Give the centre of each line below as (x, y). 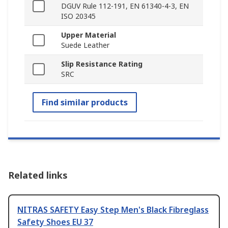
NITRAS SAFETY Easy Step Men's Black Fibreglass (113, 210)
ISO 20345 (78, 16)
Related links (38, 175)
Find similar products (85, 103)
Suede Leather (85, 45)
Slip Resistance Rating (102, 64)
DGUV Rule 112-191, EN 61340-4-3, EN (125, 6)
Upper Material (89, 35)
